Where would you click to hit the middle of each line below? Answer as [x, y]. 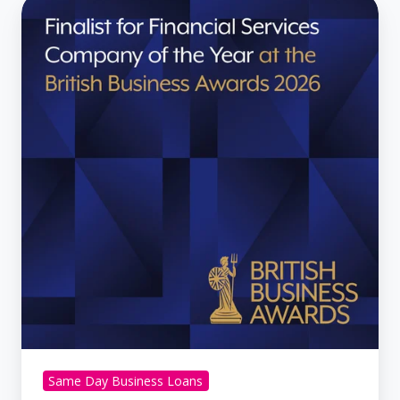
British [47, 154]
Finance [51, 54]
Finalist [50, 104]
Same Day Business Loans [126, 381]
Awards [50, 204]
